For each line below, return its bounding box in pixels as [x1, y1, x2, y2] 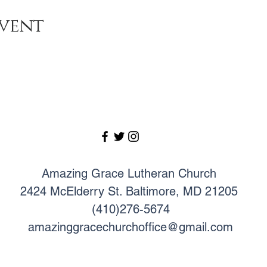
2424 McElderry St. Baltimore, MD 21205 [20, 184, 241, 198]
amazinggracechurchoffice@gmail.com [28, 220, 233, 234]
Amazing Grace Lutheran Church [41, 166, 220, 181]
